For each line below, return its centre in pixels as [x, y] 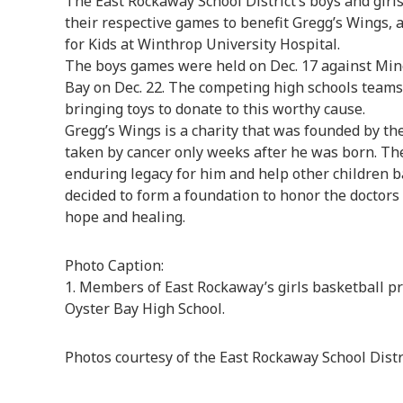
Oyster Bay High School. [145, 309]
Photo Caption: [114, 265]
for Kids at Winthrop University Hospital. [202, 44]
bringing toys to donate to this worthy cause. [215, 109]
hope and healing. [125, 217]
